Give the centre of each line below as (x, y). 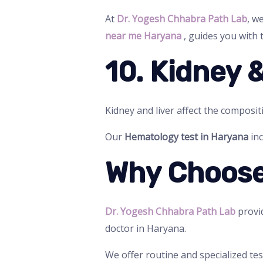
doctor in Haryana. (145, 229)
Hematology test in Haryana (186, 137)
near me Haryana (143, 36)
